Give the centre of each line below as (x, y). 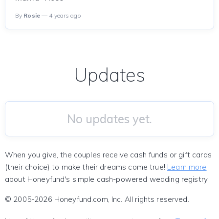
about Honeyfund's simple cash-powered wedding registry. (107, 179)
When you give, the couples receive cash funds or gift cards (108, 155)
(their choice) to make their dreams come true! (86, 167)
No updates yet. (109, 119)
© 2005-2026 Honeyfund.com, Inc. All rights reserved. (97, 199)
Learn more (187, 167)
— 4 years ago (60, 15)
